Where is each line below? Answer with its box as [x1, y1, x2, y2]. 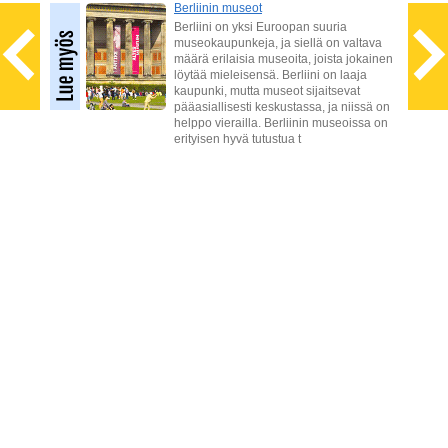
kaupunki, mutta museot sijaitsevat [174, 84, 360, 98]
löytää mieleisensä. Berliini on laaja [174, 68, 367, 82]
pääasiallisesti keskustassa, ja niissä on [174, 100, 390, 114]
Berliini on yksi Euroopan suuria [174, 20, 347, 34]
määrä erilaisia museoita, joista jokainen [174, 52, 393, 66]
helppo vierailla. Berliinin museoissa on [174, 116, 388, 130]
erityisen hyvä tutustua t [174, 132, 301, 146]
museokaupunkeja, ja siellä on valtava [174, 36, 382, 50]
